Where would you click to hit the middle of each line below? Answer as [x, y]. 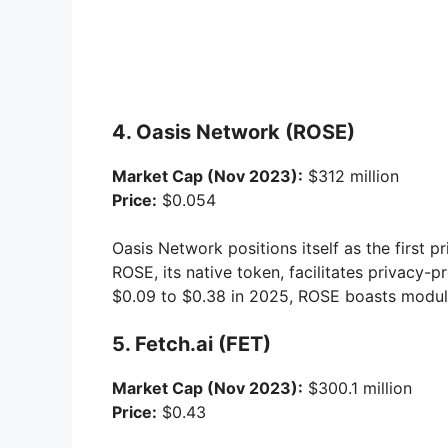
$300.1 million [357, 388]
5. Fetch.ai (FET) [191, 344]
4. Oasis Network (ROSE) [233, 132]
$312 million [351, 176]
